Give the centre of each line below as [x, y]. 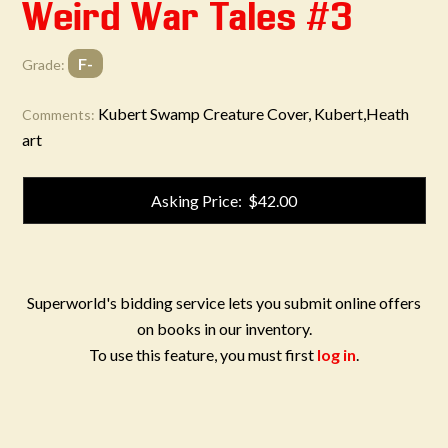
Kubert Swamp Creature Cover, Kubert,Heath [254, 113]
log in [336, 354]
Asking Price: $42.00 [224, 200]
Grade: [44, 64]
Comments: [59, 114]
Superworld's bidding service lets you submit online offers [224, 302]
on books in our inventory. [224, 328]
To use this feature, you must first [203, 354]
